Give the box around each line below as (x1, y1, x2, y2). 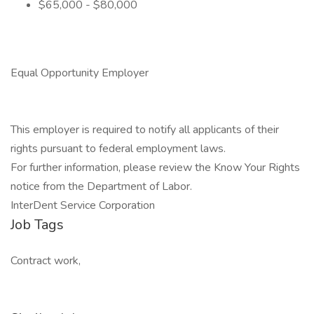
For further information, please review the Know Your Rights (11, 160, 300, 175)
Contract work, (11, 253, 81, 268)
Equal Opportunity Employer (11, 65, 149, 81)
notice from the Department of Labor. (11, 179, 192, 194)
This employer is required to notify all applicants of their (11, 122, 279, 137)
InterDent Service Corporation (11, 198, 155, 213)
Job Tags (11, 215, 64, 234)
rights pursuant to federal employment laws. (11, 141, 226, 156)
